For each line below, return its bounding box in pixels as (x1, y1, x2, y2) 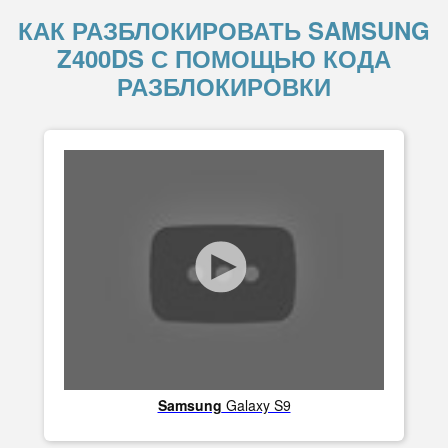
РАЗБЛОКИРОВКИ (117, 69, 331, 103)
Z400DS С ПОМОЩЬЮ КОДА (57, 41, 391, 75)
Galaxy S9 (221, 395, 291, 415)
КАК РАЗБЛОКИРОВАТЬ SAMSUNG (18, 13, 430, 47)
